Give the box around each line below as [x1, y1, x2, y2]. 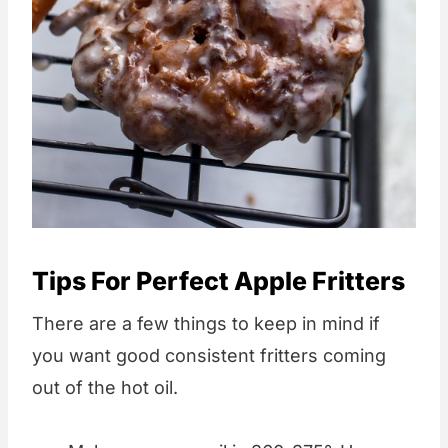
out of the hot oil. [32, 377, 178, 399]
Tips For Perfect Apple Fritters [32, 265, 405, 296]
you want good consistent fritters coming [32, 345, 386, 367]
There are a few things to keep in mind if [32, 313, 380, 335]
